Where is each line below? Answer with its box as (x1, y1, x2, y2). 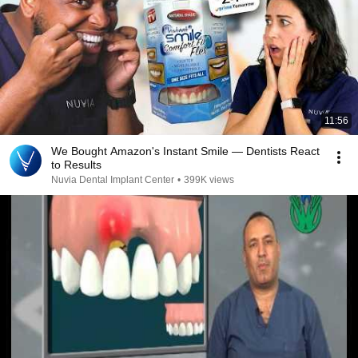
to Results (51, 158, 101, 171)
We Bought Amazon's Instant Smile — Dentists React (51, 145, 320, 157)
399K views (184, 174, 234, 185)
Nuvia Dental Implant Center (51, 174, 174, 185)
